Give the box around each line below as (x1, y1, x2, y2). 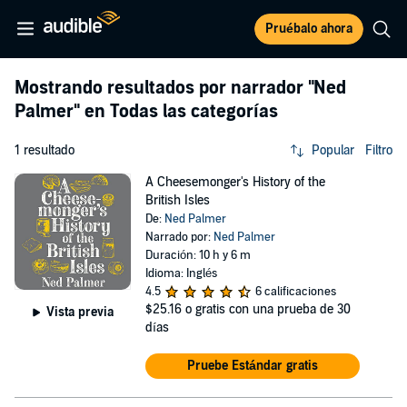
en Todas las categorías (80, 101, 278, 123)
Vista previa (45, 303, 114, 320)
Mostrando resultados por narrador (15, 77, 308, 99)
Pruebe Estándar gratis (186, 358, 318, 373)
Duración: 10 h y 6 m (144, 248, 251, 263)
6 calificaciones (254, 284, 336, 299)
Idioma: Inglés (144, 266, 217, 281)
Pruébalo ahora (265, 21, 352, 36)
